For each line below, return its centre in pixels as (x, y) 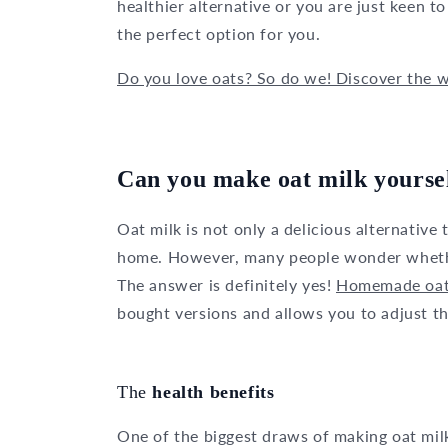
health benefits (213, 391)
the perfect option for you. (219, 33)
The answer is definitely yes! (227, 284)
